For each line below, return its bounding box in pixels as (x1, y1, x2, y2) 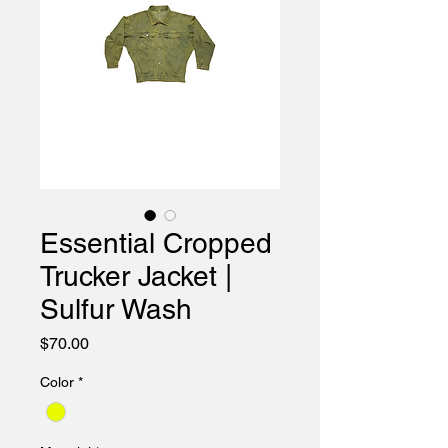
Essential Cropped (40, 226, 272, 259)
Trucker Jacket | (40, 259, 232, 292)
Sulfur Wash (40, 292, 192, 325)
